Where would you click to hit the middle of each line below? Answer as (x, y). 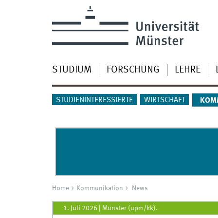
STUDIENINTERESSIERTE (94, 100)
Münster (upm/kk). (130, 208)
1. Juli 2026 (80, 208)
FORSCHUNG (133, 70)
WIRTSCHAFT (164, 100)
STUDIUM (72, 70)
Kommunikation (100, 189)
